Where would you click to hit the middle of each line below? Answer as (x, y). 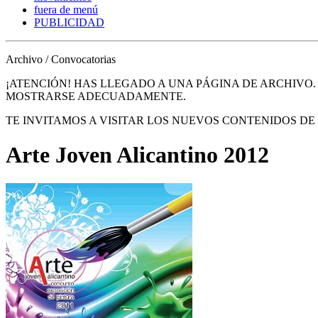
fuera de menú (66, 9)
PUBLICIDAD (69, 22)
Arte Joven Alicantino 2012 (137, 155)
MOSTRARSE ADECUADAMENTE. (96, 96)
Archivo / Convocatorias (61, 59)
